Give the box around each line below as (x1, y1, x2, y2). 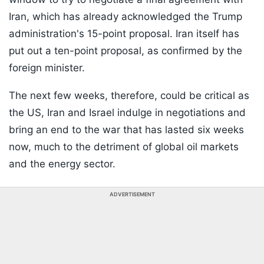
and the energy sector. (9, 158, 115, 170)
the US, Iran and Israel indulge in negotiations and (9, 107, 246, 119)
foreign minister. (9, 62, 85, 74)
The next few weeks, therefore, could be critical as (9, 90, 249, 102)
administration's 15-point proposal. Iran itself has (9, 28, 239, 40)
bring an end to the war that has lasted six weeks (9, 124, 244, 136)
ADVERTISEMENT (109, 191, 155, 198)
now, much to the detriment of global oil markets (9, 141, 239, 153)
